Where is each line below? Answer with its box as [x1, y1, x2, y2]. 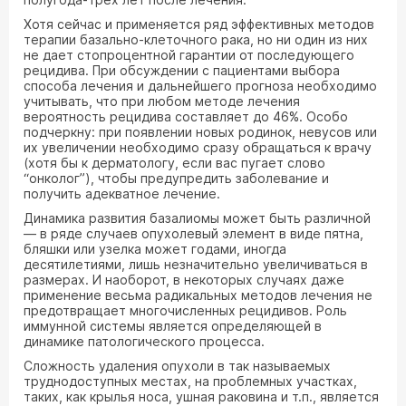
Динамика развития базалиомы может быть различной [24, 210, 371, 226]
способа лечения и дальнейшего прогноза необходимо [24, 78, 377, 93]
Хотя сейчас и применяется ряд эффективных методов [24, 16, 374, 32]
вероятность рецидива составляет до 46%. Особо [24, 109, 348, 124]
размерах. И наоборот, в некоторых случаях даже [24, 272, 344, 287]
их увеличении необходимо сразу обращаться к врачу [24, 140, 372, 155]
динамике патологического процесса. [24, 333, 265, 349]
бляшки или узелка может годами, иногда [24, 241, 286, 256]
